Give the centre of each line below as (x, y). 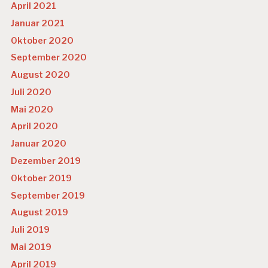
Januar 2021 (38, 23)
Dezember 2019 (46, 161)
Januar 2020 (39, 144)
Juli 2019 (31, 230)
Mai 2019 (31, 247)
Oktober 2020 (42, 40)
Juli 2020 (31, 92)
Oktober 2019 (42, 178)
